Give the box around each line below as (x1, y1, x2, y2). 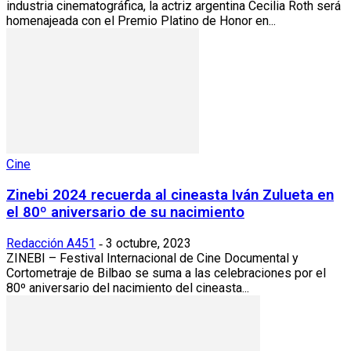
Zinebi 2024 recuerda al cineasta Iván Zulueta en (6, 186, 334, 204)
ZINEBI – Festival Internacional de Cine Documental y (6, 250, 299, 266)
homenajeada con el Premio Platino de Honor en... (6, 13, 276, 29)
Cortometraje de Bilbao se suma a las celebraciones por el (6, 265, 326, 280)
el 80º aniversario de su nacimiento (6, 204, 244, 222)
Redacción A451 (6, 235, 96, 251)
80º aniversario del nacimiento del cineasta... (6, 280, 249, 295)
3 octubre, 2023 (106, 235, 191, 251)
